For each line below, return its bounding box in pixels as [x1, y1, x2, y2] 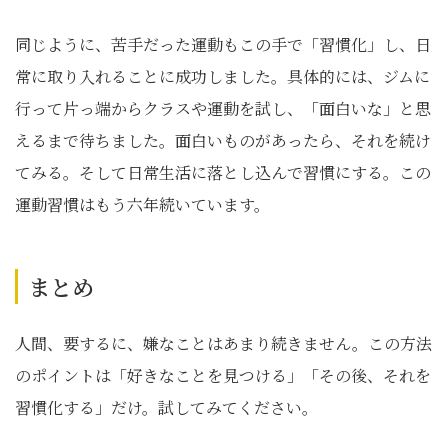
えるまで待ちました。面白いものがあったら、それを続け [15, 129, 431, 153]
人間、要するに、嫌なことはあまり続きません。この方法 [15, 332, 432, 356]
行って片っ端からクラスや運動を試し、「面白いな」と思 [15, 97, 431, 121]
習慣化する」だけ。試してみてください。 [15, 396, 318, 420]
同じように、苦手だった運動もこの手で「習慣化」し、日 [15, 33, 431, 57]
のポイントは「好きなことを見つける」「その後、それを [15, 364, 431, 388]
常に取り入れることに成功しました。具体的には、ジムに [15, 65, 430, 89]
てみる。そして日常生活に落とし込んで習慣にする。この [15, 161, 431, 185]
